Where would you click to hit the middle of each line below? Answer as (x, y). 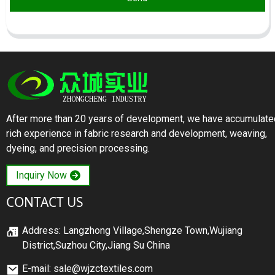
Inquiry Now (41, 176)
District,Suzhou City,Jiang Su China (96, 246)
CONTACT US (45, 202)
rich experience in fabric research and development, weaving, (137, 134)
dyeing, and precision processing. (78, 149)
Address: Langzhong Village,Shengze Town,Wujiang (132, 231)
